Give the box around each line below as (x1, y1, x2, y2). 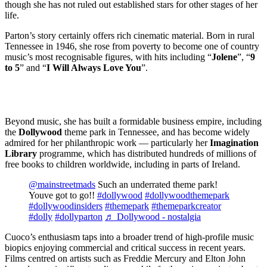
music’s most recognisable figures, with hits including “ (5, 52, 212, 63)
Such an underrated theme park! (95, 179, 218, 190)
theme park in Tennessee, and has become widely (62, 127, 250, 138)
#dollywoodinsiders (29, 201, 103, 212)
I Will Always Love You (46, 63, 141, 73)
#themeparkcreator (151, 201, 221, 212)
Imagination (210, 138, 259, 148)
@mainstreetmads (29, 179, 95, 190)
